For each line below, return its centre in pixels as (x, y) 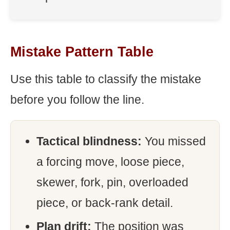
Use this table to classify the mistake (106, 79)
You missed (174, 141)
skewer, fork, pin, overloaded (112, 182)
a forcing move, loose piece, (110, 162)
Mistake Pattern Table (82, 52)
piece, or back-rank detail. (105, 203)
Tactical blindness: (89, 141)
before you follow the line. (77, 100)
